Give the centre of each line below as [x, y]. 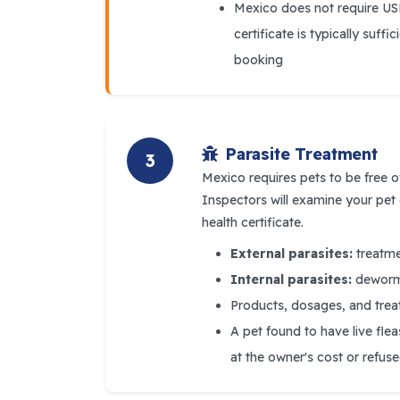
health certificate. [253, 222]
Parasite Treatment [301, 154]
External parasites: [292, 253]
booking [258, 59]
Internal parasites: [291, 279]
